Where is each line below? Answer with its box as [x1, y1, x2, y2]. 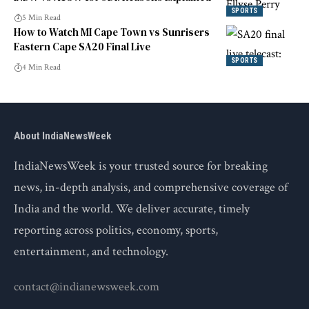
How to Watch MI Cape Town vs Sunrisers [14, 25, 210, 40]
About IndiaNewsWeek [14, 130, 111, 143]
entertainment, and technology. [14, 243, 168, 260]
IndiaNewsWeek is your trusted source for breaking [14, 158, 268, 175]
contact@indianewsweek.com [14, 279, 159, 295]
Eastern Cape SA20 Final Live [14, 39, 150, 54]
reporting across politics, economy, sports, [14, 222, 218, 239]
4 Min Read [22, 62, 61, 73]
